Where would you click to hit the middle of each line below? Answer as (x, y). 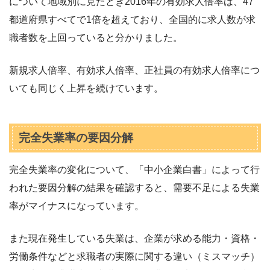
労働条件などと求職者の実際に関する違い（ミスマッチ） (134, 257)
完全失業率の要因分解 (76, 138)
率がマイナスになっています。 (77, 206)
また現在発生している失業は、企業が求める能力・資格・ (134, 239)
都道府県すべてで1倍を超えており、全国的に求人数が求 (132, 20)
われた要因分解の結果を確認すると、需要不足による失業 (134, 188)
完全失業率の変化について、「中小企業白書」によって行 (134, 170)
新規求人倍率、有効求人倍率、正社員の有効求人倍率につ (134, 71)
